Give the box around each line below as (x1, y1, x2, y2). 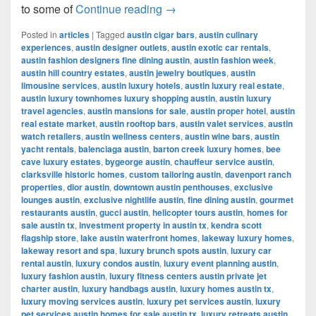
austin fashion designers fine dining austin (21, 54, 190, 66)
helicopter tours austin (152, 206, 243, 219)
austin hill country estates (21, 66, 125, 79)
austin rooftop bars (99, 117, 176, 130)
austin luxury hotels (102, 79, 181, 92)
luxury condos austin (75, 257, 159, 269)
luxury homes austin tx (180, 282, 272, 295)
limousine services (21, 79, 97, 92)
